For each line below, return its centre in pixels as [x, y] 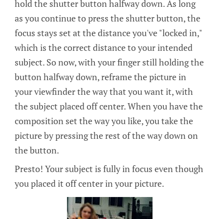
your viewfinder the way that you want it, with [104, 92]
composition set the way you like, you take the [104, 121]
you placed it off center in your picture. [89, 183]
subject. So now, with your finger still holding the [109, 62]
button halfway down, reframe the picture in [100, 77]
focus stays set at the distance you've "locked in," [108, 33]
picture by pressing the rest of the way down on [106, 136]
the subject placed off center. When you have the [109, 106]
